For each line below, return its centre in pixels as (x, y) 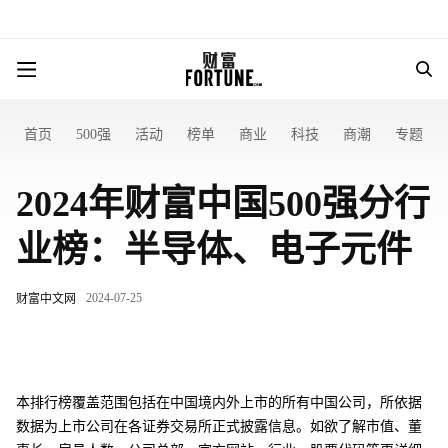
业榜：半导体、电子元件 (214, 250)
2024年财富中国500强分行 (223, 204)
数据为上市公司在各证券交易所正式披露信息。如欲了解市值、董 (219, 427)
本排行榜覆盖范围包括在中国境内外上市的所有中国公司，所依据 (219, 403)
